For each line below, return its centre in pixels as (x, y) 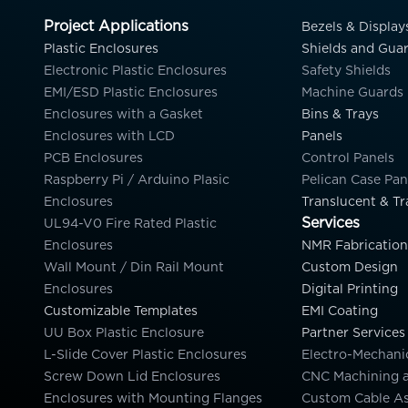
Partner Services (353, 332)
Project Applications (116, 26)
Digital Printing (349, 289)
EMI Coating (339, 311)
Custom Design (349, 267)
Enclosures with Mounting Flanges (153, 398)
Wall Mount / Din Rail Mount (134, 267)
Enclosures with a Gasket (123, 114)
